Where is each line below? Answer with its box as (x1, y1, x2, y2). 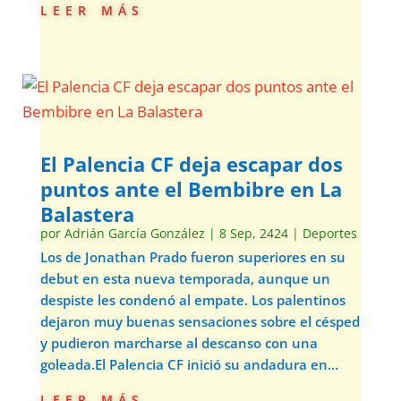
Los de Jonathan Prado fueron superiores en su (39, 248, 346, 266)
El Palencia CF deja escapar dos (39, 150, 343, 177)
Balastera (39, 200, 134, 227)
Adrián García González (64, 225, 205, 242)
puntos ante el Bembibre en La (39, 175, 342, 202)
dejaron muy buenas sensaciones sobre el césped (39, 312, 360, 330)
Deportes (302, 225, 357, 242)
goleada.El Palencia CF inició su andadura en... (39, 355, 338, 373)
